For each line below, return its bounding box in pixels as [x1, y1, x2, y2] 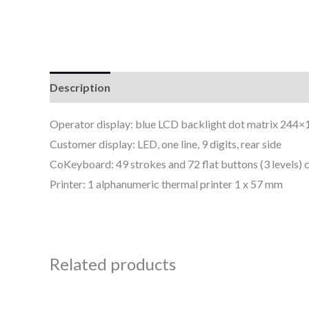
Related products [50, 254, 176, 275]
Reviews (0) [123, 81, 181, 94]
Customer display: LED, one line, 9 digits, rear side [50, 137, 281, 151]
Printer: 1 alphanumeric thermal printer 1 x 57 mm [50, 177, 283, 191]
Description [50, 81, 110, 94]
